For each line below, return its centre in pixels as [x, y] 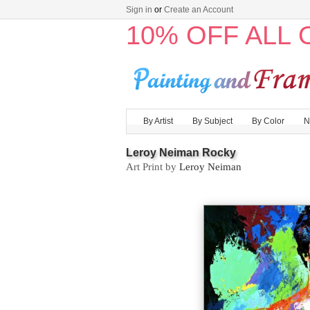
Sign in [139, 10]
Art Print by [153, 167]
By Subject [212, 121]
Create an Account [199, 10]
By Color [268, 121]
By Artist [158, 121]
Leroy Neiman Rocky [181, 153]
